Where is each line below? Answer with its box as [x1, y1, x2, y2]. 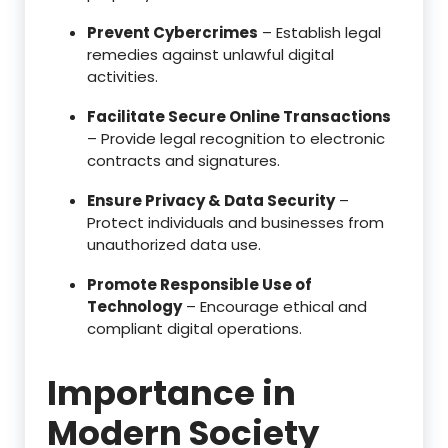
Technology [87, 295, 182, 317]
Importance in [47, 368, 296, 417]
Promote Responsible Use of [87, 273, 312, 295]
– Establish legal [258, 21, 381, 43]
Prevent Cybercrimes [87, 21, 258, 43]
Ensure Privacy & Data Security [87, 189, 335, 211]
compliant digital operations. [87, 317, 302, 339]
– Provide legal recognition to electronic [87, 127, 385, 149]
